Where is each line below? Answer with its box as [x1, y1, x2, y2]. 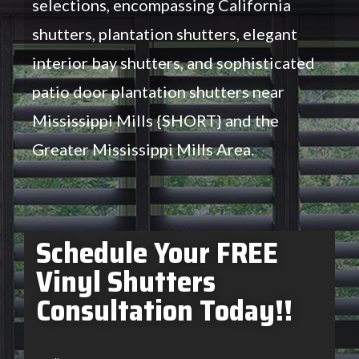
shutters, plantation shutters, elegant [32, 23, 297, 43]
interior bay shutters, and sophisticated [32, 52, 315, 72]
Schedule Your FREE [36, 229, 278, 276]
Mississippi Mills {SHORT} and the [32, 110, 279, 130]
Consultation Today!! [36, 287, 292, 333]
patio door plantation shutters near [32, 81, 284, 101]
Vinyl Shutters [36, 258, 216, 305]
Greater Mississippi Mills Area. [32, 139, 254, 159]
